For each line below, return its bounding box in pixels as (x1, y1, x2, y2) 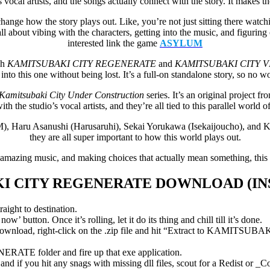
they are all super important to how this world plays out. (29, 131, 241, 142)
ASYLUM (160, 37, 202, 48)
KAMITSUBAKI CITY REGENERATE (7, 58, 156, 69)
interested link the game (67, 37, 160, 48)
